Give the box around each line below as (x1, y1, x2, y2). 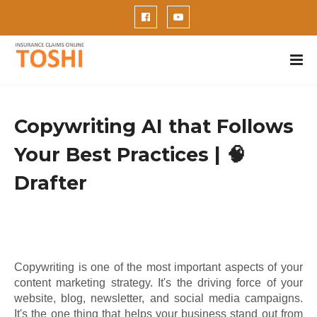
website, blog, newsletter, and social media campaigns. (14, 292, 303, 304)
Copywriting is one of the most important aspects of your (14, 261, 303, 273)
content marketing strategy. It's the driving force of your (14, 277, 303, 289)
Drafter (14, 171, 87, 195)
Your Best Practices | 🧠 (14, 143, 246, 166)
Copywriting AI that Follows (14, 115, 294, 138)
